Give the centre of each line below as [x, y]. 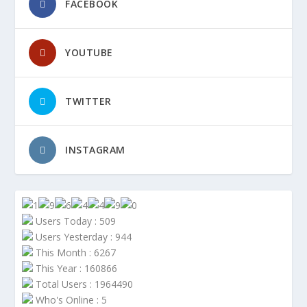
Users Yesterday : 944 [83, 237]
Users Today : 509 [75, 221]
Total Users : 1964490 [83, 284]
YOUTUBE [89, 53]
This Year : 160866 [75, 269]
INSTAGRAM [95, 150]
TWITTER [88, 101]
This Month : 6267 [75, 253]
